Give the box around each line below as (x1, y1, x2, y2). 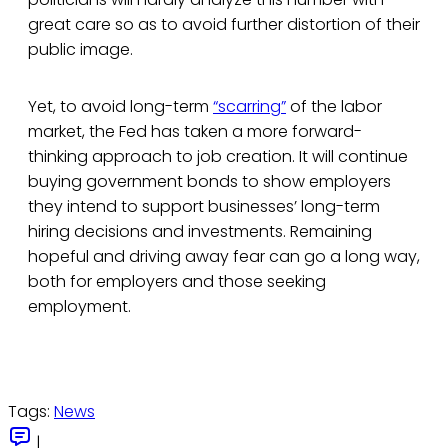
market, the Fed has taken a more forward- (28, 120, 362, 144)
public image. (28, 38, 133, 62)
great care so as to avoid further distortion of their (28, 13, 420, 37)
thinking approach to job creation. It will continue (28, 145, 408, 169)
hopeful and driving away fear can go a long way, (28, 245, 420, 269)
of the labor (286, 95, 382, 119)
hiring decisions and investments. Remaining (28, 220, 372, 244)
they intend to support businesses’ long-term (28, 195, 380, 219)
